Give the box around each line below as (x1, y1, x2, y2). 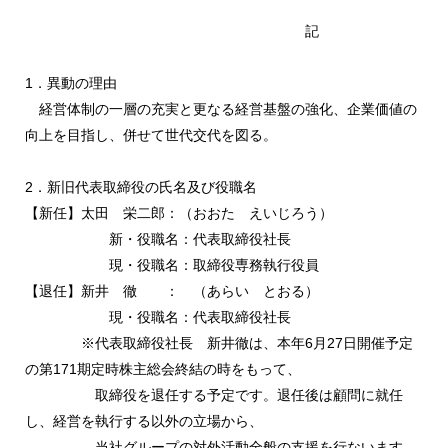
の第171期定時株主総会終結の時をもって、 (25, 361, 301, 377)
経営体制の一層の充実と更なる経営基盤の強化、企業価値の (25, 101, 417, 117)
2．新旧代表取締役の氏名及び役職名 (25, 179, 257, 195)
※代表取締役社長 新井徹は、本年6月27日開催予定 (25, 335, 413, 351)
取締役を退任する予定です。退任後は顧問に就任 (25, 387, 403, 403)
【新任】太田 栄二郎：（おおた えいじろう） (25, 205, 351, 221)
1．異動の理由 (25, 75, 149, 91)
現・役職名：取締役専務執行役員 (25, 257, 319, 273)
